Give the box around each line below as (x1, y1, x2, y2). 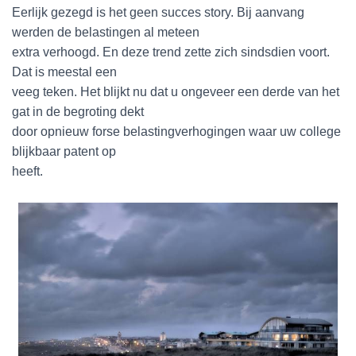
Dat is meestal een (12, 65, 117, 79)
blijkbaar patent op (12, 145, 116, 158)
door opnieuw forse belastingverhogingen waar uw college (12, 125, 341, 138)
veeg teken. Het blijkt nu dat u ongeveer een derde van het (12, 85, 339, 99)
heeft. (12, 164, 43, 178)
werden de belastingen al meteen (12, 25, 199, 39)
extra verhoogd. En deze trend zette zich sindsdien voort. (12, 45, 330, 59)
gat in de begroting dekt (12, 105, 144, 118)
